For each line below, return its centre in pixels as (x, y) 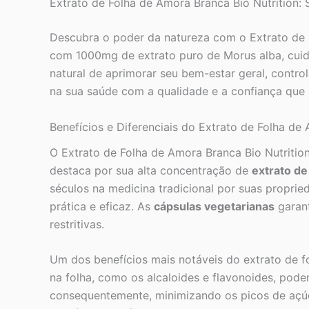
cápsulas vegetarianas (214, 206)
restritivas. (77, 224)
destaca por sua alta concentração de (151, 170)
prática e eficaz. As (102, 206)
